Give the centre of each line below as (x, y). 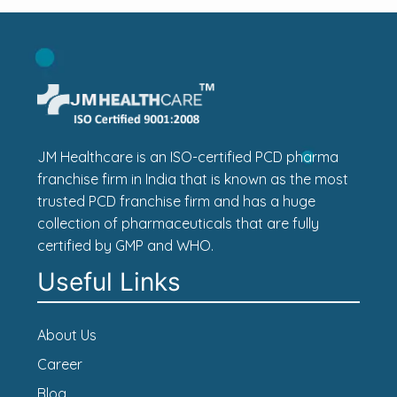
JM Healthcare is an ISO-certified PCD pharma (187, 156)
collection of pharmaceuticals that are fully (178, 223)
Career (59, 364)
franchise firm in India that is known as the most (192, 179)
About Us (66, 335)
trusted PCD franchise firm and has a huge (176, 201)
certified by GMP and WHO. (125, 245)
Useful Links (109, 281)
